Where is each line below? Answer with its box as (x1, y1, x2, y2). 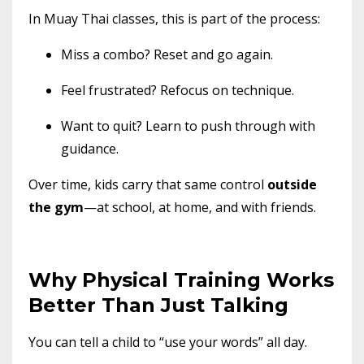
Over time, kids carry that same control (28, 175, 267, 193)
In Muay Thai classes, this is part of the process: (28, 9, 320, 28)
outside (267, 175, 317, 193)
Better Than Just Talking (28, 292, 288, 317)
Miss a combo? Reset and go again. (61, 45, 273, 63)
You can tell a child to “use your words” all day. (28, 332, 307, 351)
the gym (28, 197, 84, 216)
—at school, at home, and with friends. (84, 197, 316, 216)
